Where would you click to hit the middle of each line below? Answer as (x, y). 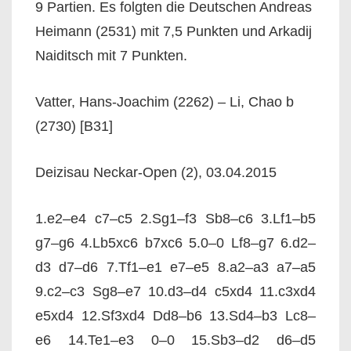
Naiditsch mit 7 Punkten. (111, 56)
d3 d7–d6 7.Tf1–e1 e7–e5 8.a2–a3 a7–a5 (175, 267)
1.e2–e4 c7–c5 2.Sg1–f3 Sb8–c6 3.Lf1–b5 (175, 219)
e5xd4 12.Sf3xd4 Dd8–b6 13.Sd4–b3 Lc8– (175, 316)
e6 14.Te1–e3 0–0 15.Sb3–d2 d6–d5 (175, 340)
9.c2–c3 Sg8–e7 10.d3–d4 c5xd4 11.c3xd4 (175, 291)
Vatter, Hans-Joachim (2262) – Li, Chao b (165, 102)
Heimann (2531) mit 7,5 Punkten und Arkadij (174, 31)
